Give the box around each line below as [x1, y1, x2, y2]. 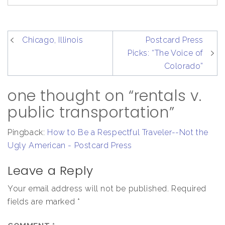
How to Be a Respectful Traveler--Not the [47, 128, 209, 138]
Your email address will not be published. [8, 184, 169, 194]
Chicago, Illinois [22, 35, 83, 45]
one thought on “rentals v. [8, 85, 202, 107]
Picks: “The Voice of [128, 48, 203, 58]
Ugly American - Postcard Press [8, 141, 133, 151]
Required [171, 184, 207, 194]
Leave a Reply [8, 162, 93, 179]
